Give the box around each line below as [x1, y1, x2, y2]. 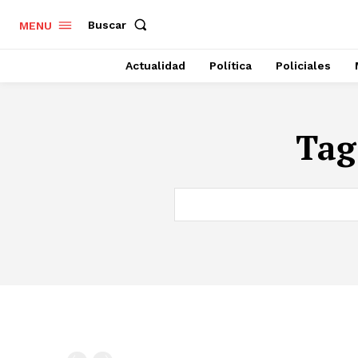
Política [209, 59, 252, 72]
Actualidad [125, 59, 185, 72]
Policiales [276, 59, 331, 72]
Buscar [88, 18, 126, 31]
